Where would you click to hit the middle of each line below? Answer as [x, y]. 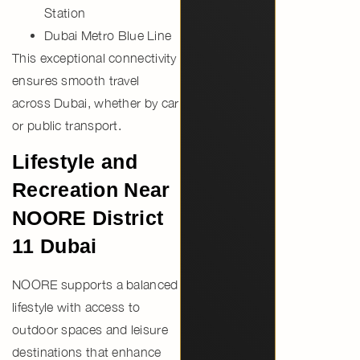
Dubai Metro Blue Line [108, 35]
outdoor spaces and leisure [90, 329]
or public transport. [67, 125]
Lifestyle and [75, 161]
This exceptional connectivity [94, 57]
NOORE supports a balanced [95, 284]
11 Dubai [55, 245]
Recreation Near [91, 189]
